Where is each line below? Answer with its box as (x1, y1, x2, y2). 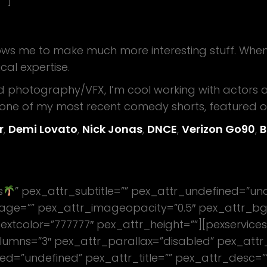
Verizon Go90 (182, 122, 255, 136)
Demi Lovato (8, 122, 77, 136)
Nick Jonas (82, 122, 142, 136)
